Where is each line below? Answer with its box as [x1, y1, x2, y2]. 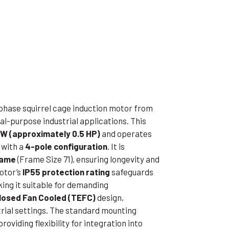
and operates [100, 128, 152, 139]
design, [96, 192, 124, 203]
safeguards [110, 167, 154, 177]
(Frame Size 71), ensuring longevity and [16, 154, 160, 165]
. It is [107, 141, 125, 152]
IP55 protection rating [22, 167, 110, 177]
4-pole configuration [25, 141, 108, 152]
